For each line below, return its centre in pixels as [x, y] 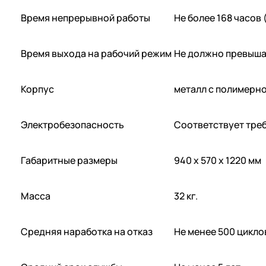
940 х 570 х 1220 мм [218, 161]
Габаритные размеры [69, 161]
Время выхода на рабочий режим [96, 54]
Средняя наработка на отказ [87, 232]
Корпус [37, 89]
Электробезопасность [72, 125]
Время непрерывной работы [85, 18]
